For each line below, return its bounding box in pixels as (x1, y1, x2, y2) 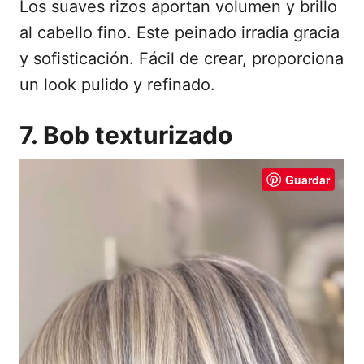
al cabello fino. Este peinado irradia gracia (19, 23, 340, 43)
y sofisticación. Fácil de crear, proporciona (19, 49, 344, 69)
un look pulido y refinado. (19, 75, 215, 95)
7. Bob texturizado (19, 120, 232, 150)
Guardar (285, 171, 330, 188)
